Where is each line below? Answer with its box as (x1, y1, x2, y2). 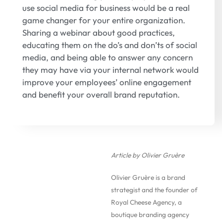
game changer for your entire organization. (22, 15, 185, 26)
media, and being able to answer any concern (22, 52, 193, 63)
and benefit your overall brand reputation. (22, 89, 180, 100)
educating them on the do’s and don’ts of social (22, 40, 197, 51)
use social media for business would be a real (22, 2, 190, 13)
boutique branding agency (111, 210, 189, 220)
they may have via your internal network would (22, 64, 199, 75)
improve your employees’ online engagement (22, 77, 191, 88)
